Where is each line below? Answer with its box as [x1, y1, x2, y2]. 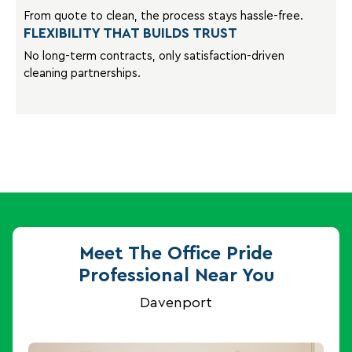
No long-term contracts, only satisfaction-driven [24, 49, 284, 62]
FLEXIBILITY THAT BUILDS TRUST [24, 25, 237, 40]
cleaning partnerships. [24, 67, 141, 79]
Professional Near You [78, 266, 274, 285]
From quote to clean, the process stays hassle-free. [24, 9, 303, 22]
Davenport [140, 295, 212, 310]
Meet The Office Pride [79, 244, 273, 263]
